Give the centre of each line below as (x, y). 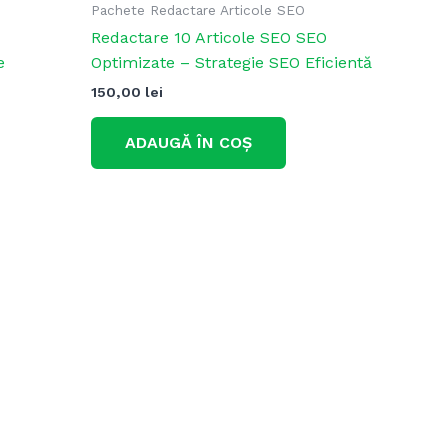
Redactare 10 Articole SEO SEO (209, 38)
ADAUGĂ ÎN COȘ (188, 142)
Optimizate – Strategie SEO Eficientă (231, 63)
